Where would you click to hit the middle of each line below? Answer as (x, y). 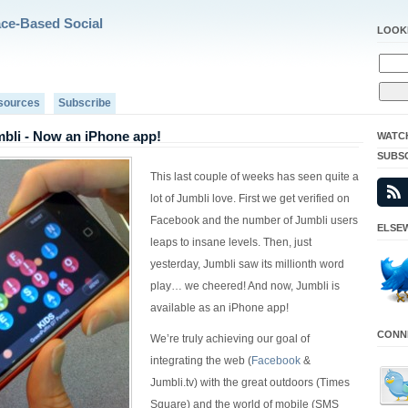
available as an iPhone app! (219, 308)
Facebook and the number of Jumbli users (254, 220)
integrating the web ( (201, 361)
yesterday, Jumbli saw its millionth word (247, 264)
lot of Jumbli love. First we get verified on (250, 199)
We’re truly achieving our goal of (230, 339)
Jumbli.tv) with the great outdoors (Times (250, 382)
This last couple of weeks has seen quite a (255, 177)
